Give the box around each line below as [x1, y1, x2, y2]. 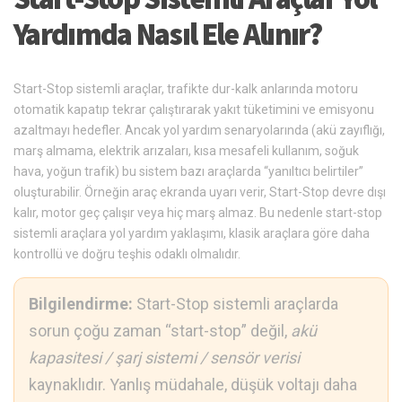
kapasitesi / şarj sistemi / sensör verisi [29, 348, 300, 368]
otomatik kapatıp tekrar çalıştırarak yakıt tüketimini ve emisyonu [13, 102, 374, 118]
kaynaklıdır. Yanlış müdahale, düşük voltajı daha [29, 375, 357, 395]
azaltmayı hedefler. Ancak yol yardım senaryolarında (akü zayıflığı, [13, 123, 385, 138]
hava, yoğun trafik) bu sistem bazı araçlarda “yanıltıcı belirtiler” [13, 164, 363, 179]
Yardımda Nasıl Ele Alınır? [13, 15, 322, 54]
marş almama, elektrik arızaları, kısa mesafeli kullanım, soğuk [13, 144, 359, 159]
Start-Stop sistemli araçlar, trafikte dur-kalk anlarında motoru [13, 82, 358, 97]
